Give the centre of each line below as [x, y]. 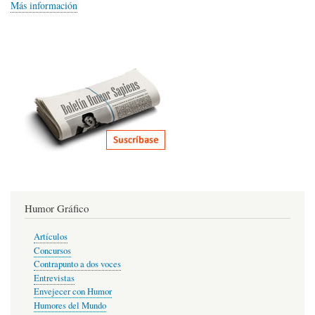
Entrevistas [54, 278]
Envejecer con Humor [72, 292]
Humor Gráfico [57, 208]
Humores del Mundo [70, 305]
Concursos [52, 250]
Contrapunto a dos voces [77, 264]
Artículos [50, 237]
